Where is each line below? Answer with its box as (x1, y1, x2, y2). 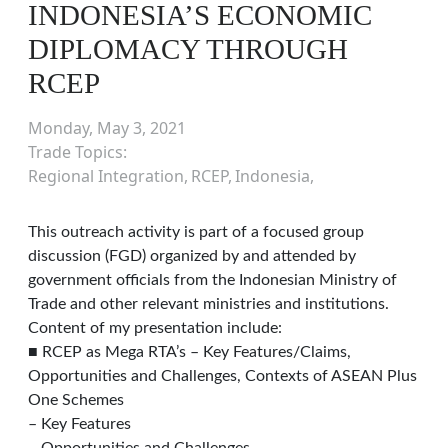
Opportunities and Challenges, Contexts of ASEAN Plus (28, 368, 417, 384)
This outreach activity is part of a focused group (28, 224, 364, 240)
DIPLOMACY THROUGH (28, 33, 348, 65)
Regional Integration (28, 165, 184, 187)
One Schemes (28, 392, 124, 408)
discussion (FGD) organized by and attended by (28, 248, 356, 264)
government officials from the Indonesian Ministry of (28, 272, 397, 288)
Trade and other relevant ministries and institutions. (28, 296, 389, 312)
